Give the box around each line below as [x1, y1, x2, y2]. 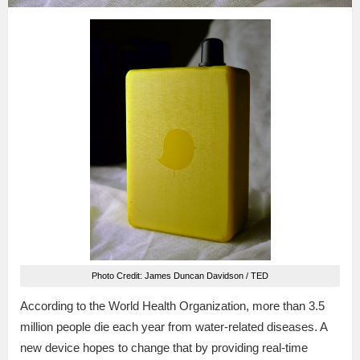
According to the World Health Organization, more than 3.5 [20, 298, 325, 313]
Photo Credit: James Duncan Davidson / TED [92, 270, 268, 280]
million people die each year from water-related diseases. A [20, 319, 327, 333]
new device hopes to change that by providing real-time [20, 340, 308, 354]
